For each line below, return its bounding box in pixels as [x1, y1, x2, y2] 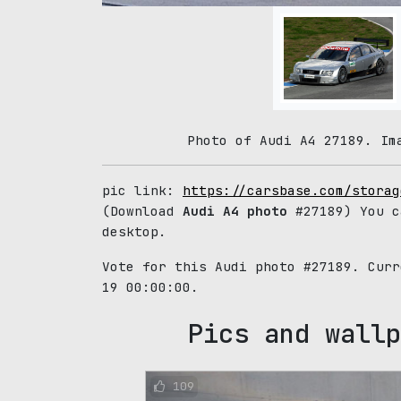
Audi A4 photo [183, 202, 287, 219]
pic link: [102, 182, 183, 199]
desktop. [102, 223, 166, 240]
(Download [102, 202, 183, 219]
